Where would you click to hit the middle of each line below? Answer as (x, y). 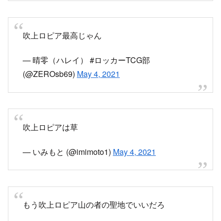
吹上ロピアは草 (50, 127)
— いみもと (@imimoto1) (68, 151)
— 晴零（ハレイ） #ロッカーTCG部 (86, 60)
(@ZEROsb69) (50, 74)
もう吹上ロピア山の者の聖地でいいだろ (93, 205)
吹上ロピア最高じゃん (62, 36)
